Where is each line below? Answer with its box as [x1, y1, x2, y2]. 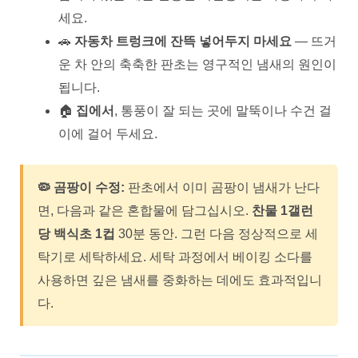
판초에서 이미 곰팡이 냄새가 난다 [125, 180, 320, 194]
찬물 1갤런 [252, 203, 313, 217]
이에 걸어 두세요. [58, 126, 157, 141]
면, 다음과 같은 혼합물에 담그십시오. [38, 203, 252, 217]
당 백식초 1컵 [38, 226, 115, 241]
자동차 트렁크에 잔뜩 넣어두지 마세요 [74, 34, 292, 48]
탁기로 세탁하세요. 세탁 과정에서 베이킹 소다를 [38, 249, 312, 264]
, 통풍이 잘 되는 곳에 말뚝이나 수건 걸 [114, 103, 332, 117]
